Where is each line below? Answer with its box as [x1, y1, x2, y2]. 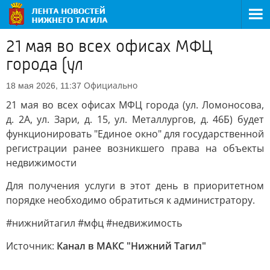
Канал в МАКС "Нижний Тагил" [57, 239, 206, 253]
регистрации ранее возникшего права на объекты [6, 142, 264, 155]
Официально [84, 80, 137, 91]
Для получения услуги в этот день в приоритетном [6, 179, 264, 192]
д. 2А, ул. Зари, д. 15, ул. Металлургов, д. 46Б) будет [6, 113, 264, 126]
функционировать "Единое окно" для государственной [6, 127, 264, 140]
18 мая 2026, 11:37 [6, 81, 81, 90]
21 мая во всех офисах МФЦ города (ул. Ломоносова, [6, 98, 264, 111]
